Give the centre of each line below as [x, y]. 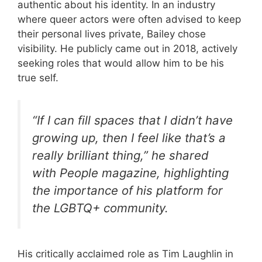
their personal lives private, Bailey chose [112, 34]
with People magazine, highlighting [130, 173]
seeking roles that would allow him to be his [121, 63]
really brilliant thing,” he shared [120, 156]
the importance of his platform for [127, 191]
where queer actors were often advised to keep [129, 19]
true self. [38, 77]
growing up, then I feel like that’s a [129, 138]
